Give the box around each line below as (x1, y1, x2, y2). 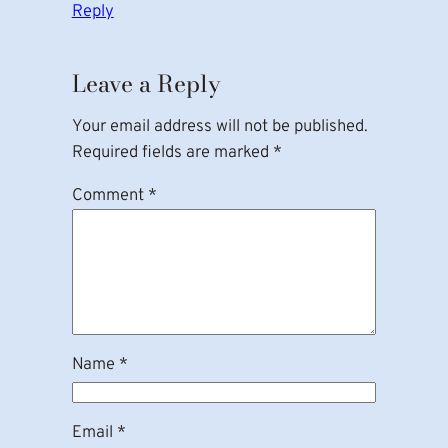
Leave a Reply (71, 66, 221, 102)
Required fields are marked (71, 142, 273, 164)
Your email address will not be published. (71, 116, 368, 138)
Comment (71, 185, 148, 207)
